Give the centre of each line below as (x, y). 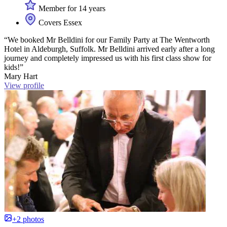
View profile (24, 86)
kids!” (14, 67)
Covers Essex (59, 23)
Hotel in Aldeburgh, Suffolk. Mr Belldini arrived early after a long (109, 49)
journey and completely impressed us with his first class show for (108, 58)
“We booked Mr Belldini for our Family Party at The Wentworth (107, 40)
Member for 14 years (71, 9)
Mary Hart (21, 77)
